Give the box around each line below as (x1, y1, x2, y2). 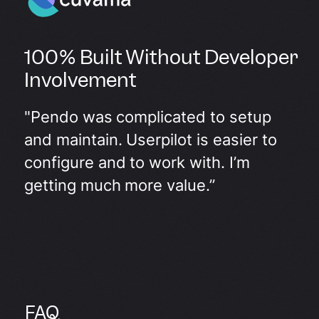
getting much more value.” (24, 175, 216, 194)
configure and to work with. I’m (24, 152, 250, 172)
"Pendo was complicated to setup (24, 107, 271, 126)
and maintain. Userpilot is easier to (24, 130, 277, 149)
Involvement (24, 66, 137, 93)
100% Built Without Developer (24, 43, 299, 70)
